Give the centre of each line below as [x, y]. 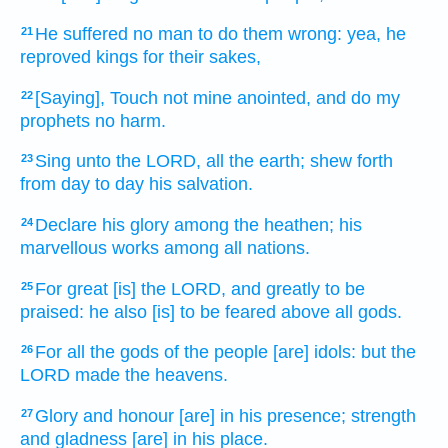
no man [163, 34]
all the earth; [255, 161]
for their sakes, [202, 57]
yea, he [376, 34]
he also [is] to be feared [182, 311]
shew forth [351, 161]
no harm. [130, 120]
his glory [135, 225]
